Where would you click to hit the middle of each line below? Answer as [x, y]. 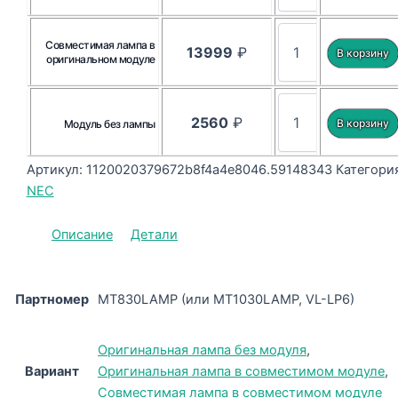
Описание [82, 234]
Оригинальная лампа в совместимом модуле [241, 372]
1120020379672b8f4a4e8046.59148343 [209, 170]
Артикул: [56, 170]
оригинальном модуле [101, 60]
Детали [154, 234]
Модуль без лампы [109, 124]
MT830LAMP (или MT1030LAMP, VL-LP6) [226, 300]
